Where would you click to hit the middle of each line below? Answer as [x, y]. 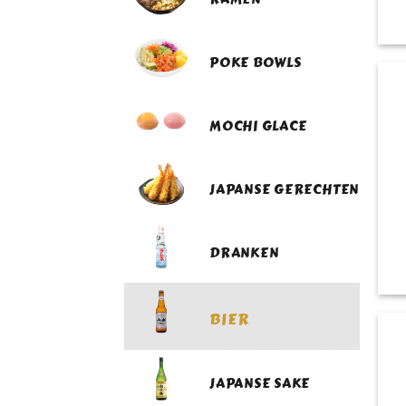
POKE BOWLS [256, 63]
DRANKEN [244, 253]
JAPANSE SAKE [260, 384]
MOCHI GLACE [258, 126]
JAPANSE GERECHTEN [285, 190]
